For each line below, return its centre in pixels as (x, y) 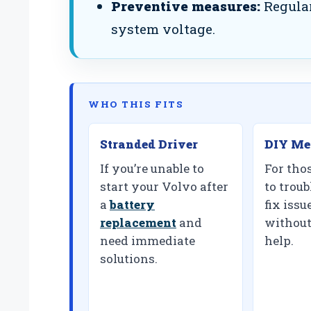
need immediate (148, 241)
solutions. (129, 259)
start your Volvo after (164, 187)
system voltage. (163, 29)
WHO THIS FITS (136, 104)
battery (132, 205)
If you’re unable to (152, 169)
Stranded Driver (149, 144)
